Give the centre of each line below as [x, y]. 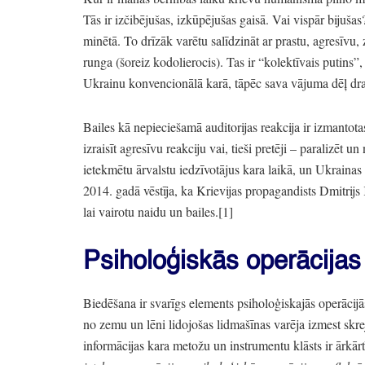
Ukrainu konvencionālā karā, [157, 83]
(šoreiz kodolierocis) [168, 62]
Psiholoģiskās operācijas [222, 262]
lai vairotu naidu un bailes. [151, 212]
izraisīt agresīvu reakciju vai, [156, 148]
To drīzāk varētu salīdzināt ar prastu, [215, 41]
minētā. [102, 41]
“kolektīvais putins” [309, 62]
